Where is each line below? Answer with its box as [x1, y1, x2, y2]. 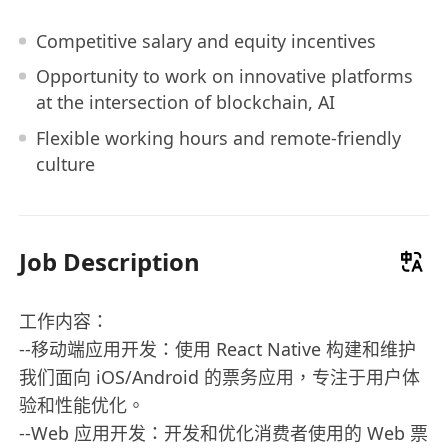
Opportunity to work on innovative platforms [35, 64, 413, 89]
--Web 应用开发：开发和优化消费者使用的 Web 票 [19, 420, 429, 445]
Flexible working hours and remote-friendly [35, 125, 401, 150]
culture [35, 151, 95, 176]
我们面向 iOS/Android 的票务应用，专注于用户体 [19, 364, 421, 389]
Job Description [19, 244, 201, 278]
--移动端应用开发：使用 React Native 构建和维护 [19, 336, 417, 361]
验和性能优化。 [19, 392, 146, 417]
